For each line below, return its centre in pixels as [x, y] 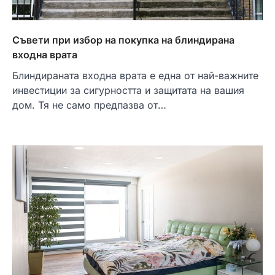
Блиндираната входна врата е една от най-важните [135, 75]
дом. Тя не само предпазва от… [89, 105]
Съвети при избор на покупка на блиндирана [123, 40]
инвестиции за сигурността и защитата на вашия [128, 90]
